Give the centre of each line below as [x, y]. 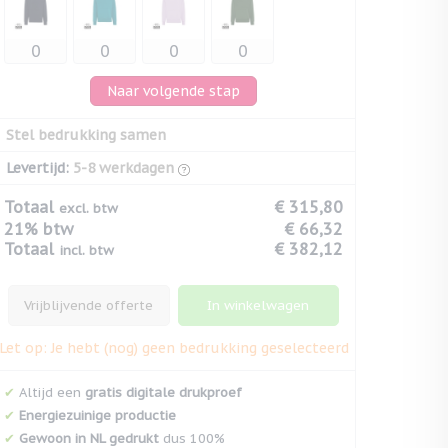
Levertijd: [37, 168]
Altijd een [50, 392]
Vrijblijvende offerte [89, 305]
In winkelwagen [258, 305]
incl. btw [86, 250]
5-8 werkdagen [123, 168]
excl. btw [88, 208]
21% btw [38, 229]
